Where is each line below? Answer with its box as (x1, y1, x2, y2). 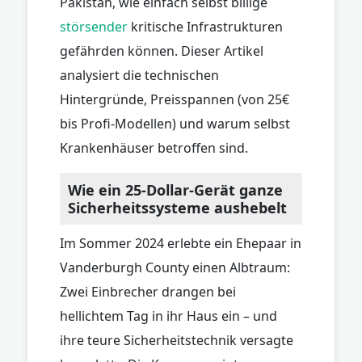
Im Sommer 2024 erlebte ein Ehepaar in (60, 234, 301, 252)
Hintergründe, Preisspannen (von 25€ (60, 90, 289, 108)
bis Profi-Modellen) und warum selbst (60, 114, 290, 133)
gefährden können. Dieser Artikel (60, 41, 263, 60)
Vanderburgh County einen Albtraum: (60, 258, 290, 276)
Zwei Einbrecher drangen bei (60, 282, 236, 301)
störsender (60, 17, 128, 36)
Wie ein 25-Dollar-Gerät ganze (68, 179, 283, 200)
